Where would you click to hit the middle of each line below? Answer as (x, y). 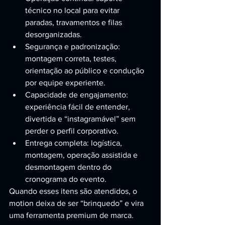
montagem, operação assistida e (82, 155)
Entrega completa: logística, (75, 143)
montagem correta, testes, (72, 59)
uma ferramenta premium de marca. (71, 215)
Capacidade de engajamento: (78, 95)
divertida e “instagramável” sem (81, 119)
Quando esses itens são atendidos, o (74, 191)
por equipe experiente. (65, 83)
